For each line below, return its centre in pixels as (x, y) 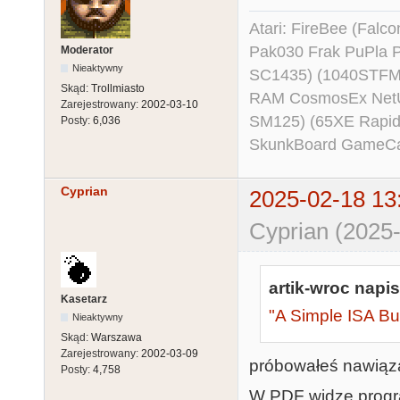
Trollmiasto (118, 89)
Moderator (87, 50)
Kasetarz (84, 300)
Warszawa (117, 338)
